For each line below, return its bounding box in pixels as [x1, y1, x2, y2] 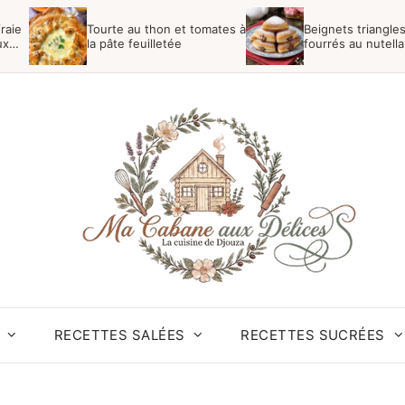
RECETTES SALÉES [53, 326, 185, 344]
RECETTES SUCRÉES [240, 326, 385, 344]
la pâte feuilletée [87, 36, 182, 51]
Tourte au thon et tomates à [87, 22, 246, 36]
